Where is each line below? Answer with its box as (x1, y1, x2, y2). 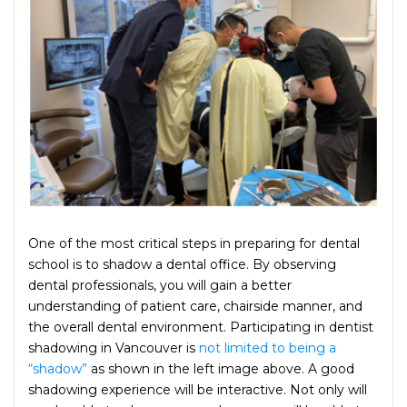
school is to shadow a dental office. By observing (28, 255, 336, 273)
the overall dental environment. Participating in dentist (28, 318, 373, 335)
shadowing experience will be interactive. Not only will (28, 381, 367, 398)
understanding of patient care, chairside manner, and (28, 297, 362, 314)
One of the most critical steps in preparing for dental (28, 234, 360, 252)
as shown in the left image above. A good (87, 360, 354, 377)
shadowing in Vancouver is (28, 339, 195, 356)
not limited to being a (199, 339, 336, 356)
